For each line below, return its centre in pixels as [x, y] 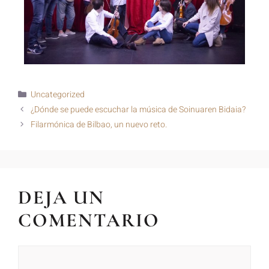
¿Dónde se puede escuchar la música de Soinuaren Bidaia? [138, 110]
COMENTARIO [89, 220]
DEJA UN [61, 198]
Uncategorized [58, 95]
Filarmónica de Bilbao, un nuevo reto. [99, 125]
